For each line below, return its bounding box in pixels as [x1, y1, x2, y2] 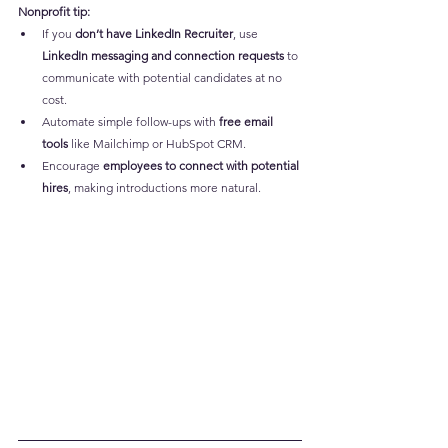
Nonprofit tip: [18, 4, 90, 20]
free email [219, 114, 276, 130]
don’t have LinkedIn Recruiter [75, 26, 233, 42]
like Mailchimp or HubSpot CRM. [68, 136, 246, 152]
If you [42, 26, 75, 42]
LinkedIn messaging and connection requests [42, 48, 284, 64]
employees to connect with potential [103, 158, 302, 174]
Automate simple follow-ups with [42, 114, 219, 130]
